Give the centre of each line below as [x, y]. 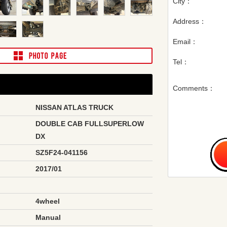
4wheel [48, 201]
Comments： [194, 88]
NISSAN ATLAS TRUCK [75, 107]
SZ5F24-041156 [62, 152]
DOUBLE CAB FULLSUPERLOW [90, 123]
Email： [185, 42]
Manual [48, 217]
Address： [189, 22]
